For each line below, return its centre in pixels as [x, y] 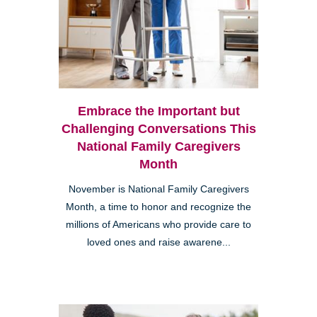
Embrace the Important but [158, 111]
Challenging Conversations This [158, 128]
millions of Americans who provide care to [158, 224]
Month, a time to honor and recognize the [158, 207]
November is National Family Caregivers [158, 189]
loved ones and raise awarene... [158, 242]
